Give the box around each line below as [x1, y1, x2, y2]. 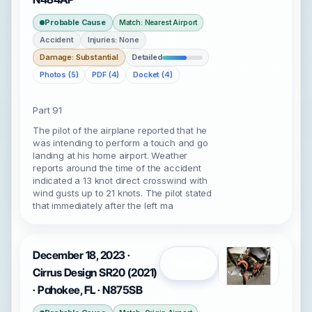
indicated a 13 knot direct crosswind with [33, 175, 208, 186]
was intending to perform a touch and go [33, 137, 208, 148]
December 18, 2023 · [33, 249, 130, 262]
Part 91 [33, 104, 62, 116]
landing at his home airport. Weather [33, 150, 188, 161]
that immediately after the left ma [33, 200, 173, 211]
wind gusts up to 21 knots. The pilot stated [33, 187, 212, 198]
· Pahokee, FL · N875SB [33, 283, 143, 297]
